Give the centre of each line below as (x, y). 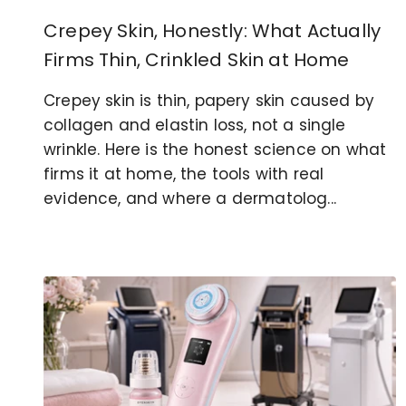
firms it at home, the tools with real (184, 174)
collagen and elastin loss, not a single (195, 125)
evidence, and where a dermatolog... (190, 198)
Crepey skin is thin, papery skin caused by (209, 100)
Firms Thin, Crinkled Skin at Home (197, 59)
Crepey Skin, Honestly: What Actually (213, 30)
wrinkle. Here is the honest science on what (215, 149)
